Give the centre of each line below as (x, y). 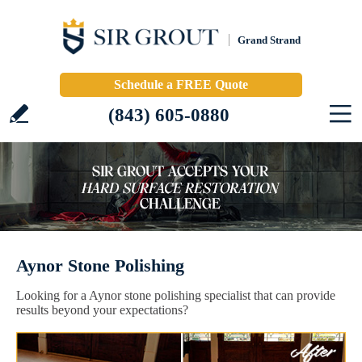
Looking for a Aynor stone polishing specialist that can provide (176, 295)
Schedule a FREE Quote (181, 84)
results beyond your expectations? (102, 310)
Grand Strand (269, 40)
